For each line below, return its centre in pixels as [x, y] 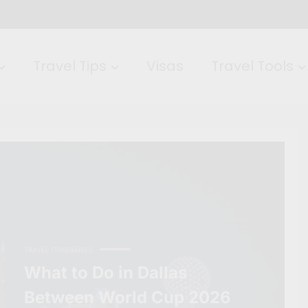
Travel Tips [69, 66]
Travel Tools [252, 66]
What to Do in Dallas [105, 273]
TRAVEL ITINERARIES [58, 250]
